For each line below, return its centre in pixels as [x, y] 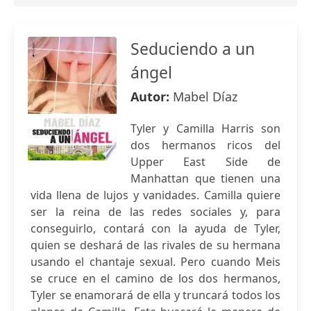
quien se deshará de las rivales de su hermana [155, 245]
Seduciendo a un [193, 49]
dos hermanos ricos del [205, 145]
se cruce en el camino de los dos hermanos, [155, 278]
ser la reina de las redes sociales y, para [155, 212]
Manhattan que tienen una [205, 178]
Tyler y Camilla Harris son [205, 128]
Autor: [152, 96]
